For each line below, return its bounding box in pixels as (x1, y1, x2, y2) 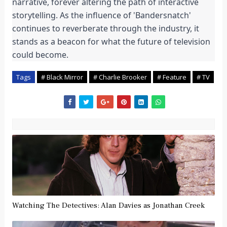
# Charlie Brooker (93, 72, 147, 82)
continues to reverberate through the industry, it (12, 23, 199, 34)
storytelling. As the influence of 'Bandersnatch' (12, 10, 191, 21)
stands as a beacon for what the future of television (12, 36, 210, 48)
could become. (12, 49, 68, 61)
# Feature (157, 72, 186, 82)
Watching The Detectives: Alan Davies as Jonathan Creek (12, 201, 205, 211)
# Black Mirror (41, 72, 83, 82)
